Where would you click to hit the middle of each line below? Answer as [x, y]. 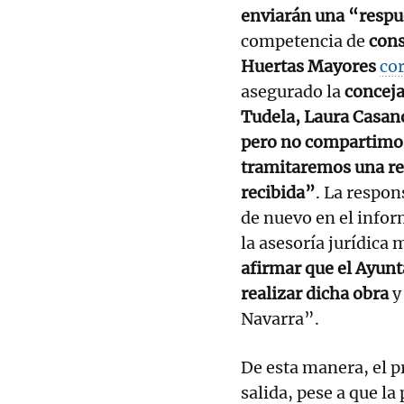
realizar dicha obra [315, 293]
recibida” [278, 192]
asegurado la [293, 91]
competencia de [305, 41]
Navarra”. [280, 318]
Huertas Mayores [310, 66]
